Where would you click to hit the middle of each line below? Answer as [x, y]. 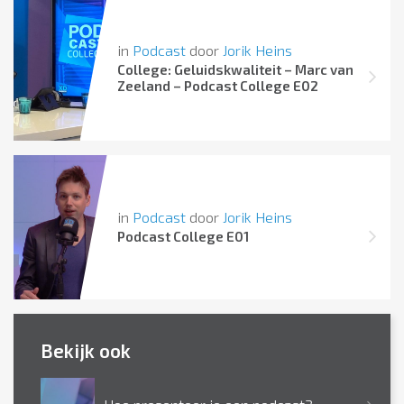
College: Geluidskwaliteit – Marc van [235, 69]
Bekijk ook [86, 350]
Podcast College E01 [183, 236]
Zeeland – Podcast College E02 [217, 86]
